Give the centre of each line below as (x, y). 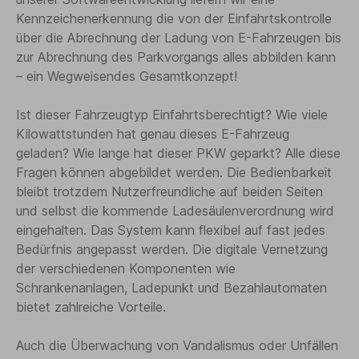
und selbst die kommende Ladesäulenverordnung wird (175, 210)
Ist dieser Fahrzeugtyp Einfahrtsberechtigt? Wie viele (172, 114)
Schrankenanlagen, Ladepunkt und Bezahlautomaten (171, 287)
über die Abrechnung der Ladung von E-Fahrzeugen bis (179, 37)
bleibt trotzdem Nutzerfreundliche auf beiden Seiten (169, 191)
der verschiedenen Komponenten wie (126, 268)
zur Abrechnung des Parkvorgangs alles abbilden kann (176, 56)
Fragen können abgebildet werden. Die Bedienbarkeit (174, 172)
